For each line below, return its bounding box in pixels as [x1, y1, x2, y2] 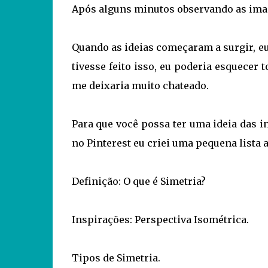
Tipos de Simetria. [71, 252, 160, 264]
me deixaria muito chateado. [71, 80, 209, 92]
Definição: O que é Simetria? [71, 175, 206, 187]
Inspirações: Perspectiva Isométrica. [71, 214, 249, 226]
